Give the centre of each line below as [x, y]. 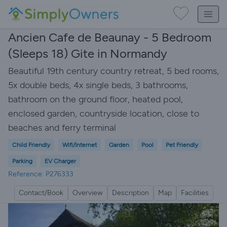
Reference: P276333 [41, 174]
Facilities [195, 193]
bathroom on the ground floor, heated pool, [96, 99]
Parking [22, 161]
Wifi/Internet [80, 145]
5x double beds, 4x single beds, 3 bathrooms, [98, 85]
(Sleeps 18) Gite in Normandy [88, 53]
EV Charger [60, 161]
